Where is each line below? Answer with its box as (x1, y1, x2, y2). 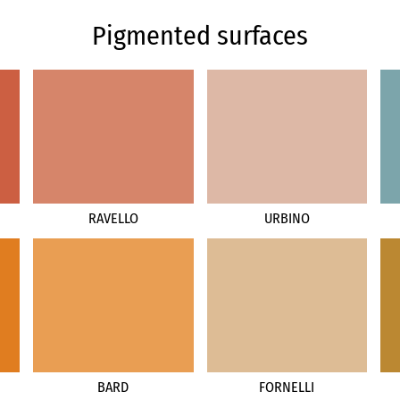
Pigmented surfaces (92, 19, 308, 52)
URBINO (263, 209, 310, 227)
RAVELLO (87, 209, 138, 227)
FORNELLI (259, 378, 315, 396)
